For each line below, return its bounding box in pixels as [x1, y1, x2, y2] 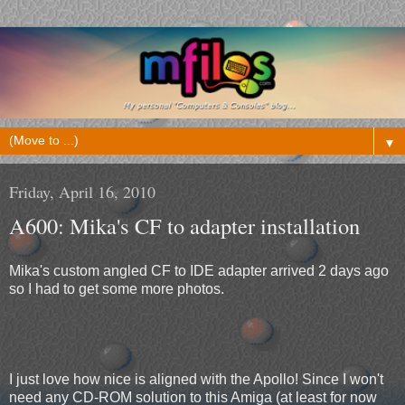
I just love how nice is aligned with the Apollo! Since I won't [9, 371, 383, 387]
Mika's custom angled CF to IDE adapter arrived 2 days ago [9, 262, 389, 278]
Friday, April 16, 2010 [9, 180, 155, 202]
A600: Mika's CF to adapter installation [9, 210, 360, 240]
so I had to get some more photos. [9, 280, 224, 297]
